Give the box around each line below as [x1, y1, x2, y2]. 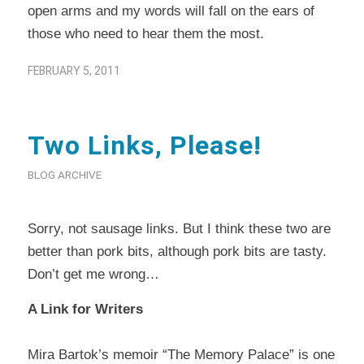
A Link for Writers [27, 301, 143, 317]
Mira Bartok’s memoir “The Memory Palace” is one [27, 346, 335, 362]
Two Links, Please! [27, 129, 262, 161]
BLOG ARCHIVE [27, 167, 102, 181]
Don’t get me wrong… [27, 266, 159, 283]
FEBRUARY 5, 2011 [27, 63, 120, 77]
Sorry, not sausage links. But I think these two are [27, 221, 331, 237]
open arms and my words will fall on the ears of [27, 2, 314, 19]
